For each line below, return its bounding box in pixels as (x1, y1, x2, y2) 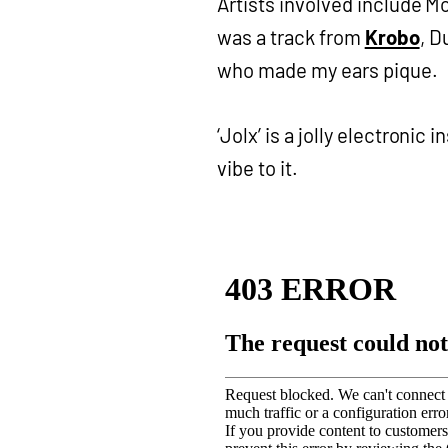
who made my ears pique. (217, 58, 438, 82)
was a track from (217, 25, 365, 49)
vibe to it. (217, 156, 298, 180)
